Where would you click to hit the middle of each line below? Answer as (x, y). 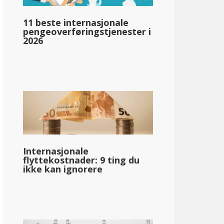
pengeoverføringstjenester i (87, 31)
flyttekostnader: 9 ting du (81, 160)
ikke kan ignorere (63, 169)
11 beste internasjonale (76, 22)
